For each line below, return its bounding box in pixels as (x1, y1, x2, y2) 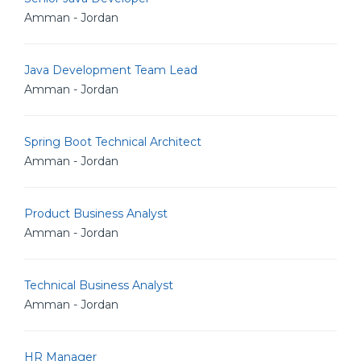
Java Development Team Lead (24, 63, 197, 77)
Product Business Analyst (24, 206, 168, 221)
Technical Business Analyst (24, 278, 173, 293)
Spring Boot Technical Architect (24, 135, 201, 149)
